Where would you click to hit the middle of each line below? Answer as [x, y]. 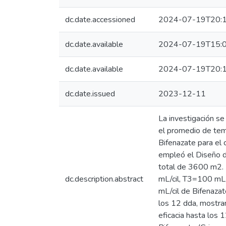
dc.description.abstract [104, 179]
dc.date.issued [90, 94]
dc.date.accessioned [100, 20]
